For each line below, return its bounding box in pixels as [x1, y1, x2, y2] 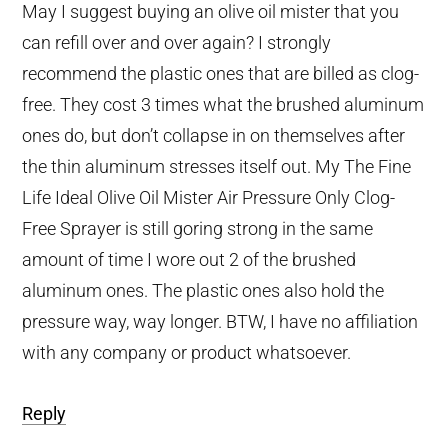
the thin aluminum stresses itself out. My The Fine [22, 155, 412, 177]
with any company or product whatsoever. [22, 341, 352, 363]
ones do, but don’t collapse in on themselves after [22, 124, 406, 146]
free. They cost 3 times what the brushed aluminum [22, 93, 425, 115]
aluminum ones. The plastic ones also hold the [22, 279, 385, 301]
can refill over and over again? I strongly [22, 31, 332, 53]
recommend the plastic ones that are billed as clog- [22, 62, 420, 84]
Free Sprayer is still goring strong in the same [22, 217, 374, 239]
